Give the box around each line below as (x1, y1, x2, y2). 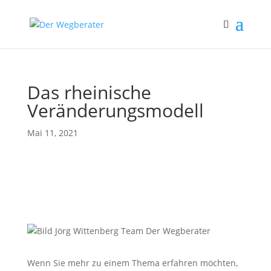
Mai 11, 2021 (27, 127, 78, 139)
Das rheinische (27, 80, 151, 105)
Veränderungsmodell (27, 98, 204, 123)
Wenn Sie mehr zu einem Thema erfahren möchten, (27, 257, 238, 269)
